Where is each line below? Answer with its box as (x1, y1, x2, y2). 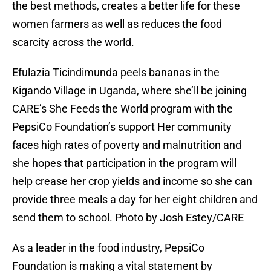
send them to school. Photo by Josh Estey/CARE (12, 211, 244, 224)
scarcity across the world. (12, 36, 134, 49)
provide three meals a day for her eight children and (12, 193, 258, 206)
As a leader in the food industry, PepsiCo (12, 241, 204, 255)
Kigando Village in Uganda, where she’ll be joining (12, 84, 247, 97)
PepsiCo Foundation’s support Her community (12, 120, 232, 134)
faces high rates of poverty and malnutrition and (12, 139, 241, 152)
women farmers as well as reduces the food (12, 18, 222, 31)
